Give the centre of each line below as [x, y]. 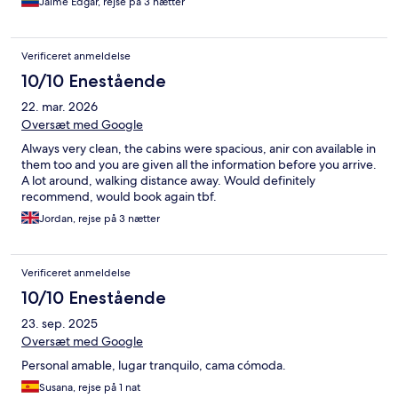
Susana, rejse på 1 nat [90, 388]
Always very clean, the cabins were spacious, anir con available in [199, 149]
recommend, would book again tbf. [119, 197]
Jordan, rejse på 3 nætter [99, 219]
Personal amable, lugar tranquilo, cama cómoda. [154, 366]
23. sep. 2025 [60, 324]
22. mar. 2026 [60, 107]
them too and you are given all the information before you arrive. [199, 165]
